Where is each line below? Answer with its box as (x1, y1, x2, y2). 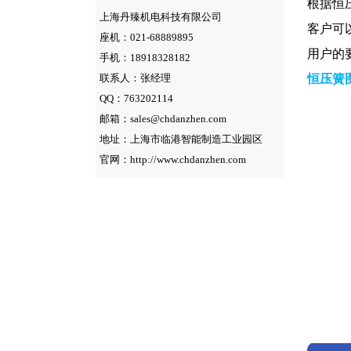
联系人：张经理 (100, 72, 171, 84)
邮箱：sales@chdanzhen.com (100, 113, 226, 125)
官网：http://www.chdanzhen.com (100, 154, 246, 165)
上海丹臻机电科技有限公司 (100, 11, 222, 23)
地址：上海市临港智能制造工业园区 (100, 133, 262, 145)
